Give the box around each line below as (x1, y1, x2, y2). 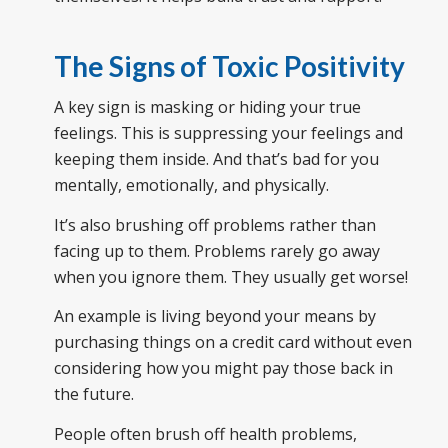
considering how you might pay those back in (53, 357, 393, 380)
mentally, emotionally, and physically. (53, 174, 329, 197)
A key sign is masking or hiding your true (53, 96, 361, 119)
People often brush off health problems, (53, 422, 357, 445)
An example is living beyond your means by (53, 305, 376, 328)
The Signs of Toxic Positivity (53, 48, 405, 83)
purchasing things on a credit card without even (53, 331, 412, 354)
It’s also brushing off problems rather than (53, 213, 376, 236)
